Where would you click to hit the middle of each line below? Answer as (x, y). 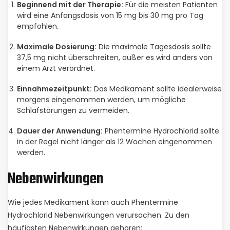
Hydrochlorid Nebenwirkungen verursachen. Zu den (99, 215)
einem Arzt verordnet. (56, 68)
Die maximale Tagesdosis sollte (154, 47)
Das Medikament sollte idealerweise (157, 89)
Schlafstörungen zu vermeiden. (73, 110)
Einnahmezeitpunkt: (54, 89)
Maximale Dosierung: (56, 47)
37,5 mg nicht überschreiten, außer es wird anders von (114, 57)
